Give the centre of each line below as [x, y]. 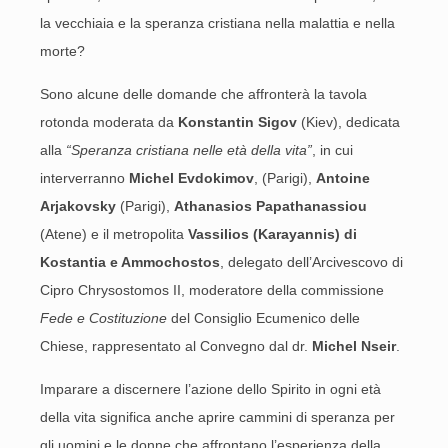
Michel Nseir [354, 346]
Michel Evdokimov [191, 178]
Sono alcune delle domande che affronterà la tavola [203, 94]
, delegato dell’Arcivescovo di [311, 262]
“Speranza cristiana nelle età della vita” [189, 150]
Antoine [343, 178]
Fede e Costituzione [103, 318]
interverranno [84, 178]
